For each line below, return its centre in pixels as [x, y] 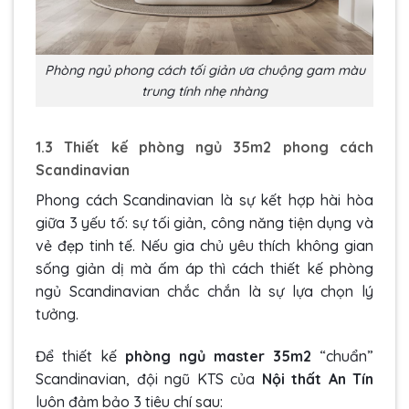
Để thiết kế [80, 357]
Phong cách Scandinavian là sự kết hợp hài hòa [204, 200]
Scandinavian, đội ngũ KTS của [149, 379]
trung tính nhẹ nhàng [204, 91]
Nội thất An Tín [317, 379]
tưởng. [59, 315]
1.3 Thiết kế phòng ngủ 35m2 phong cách [204, 147]
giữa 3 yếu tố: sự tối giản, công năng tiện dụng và [204, 223]
